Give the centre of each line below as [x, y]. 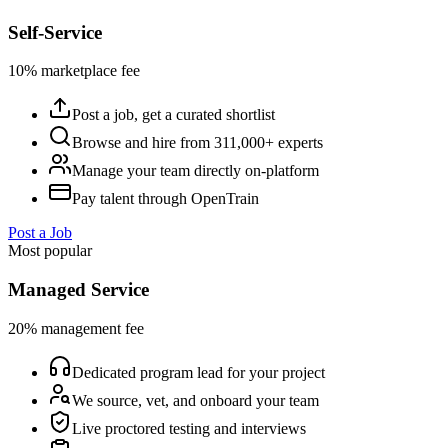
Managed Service [78, 290]
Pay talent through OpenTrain [165, 199]
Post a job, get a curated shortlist [173, 115]
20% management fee [76, 328]
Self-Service [55, 32]
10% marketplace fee [74, 71]
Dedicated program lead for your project [198, 372]
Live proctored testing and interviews [189, 428]
